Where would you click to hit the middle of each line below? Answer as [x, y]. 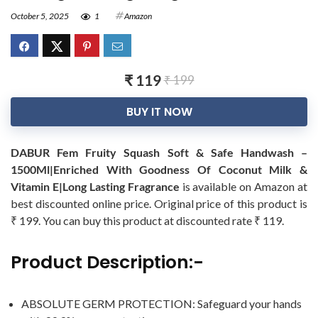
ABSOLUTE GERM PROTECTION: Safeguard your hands [161, 304]
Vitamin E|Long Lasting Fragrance [95, 187]
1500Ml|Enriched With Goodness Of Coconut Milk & [159, 170]
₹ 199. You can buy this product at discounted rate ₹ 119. [147, 221]
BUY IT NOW [159, 112]
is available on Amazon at [243, 187]
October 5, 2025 [40, 16]
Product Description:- [107, 263]
